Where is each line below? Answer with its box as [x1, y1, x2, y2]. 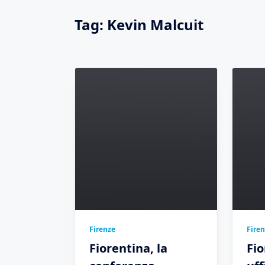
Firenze [89, 224, 115, 234]
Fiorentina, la [89, 240, 167, 256]
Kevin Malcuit [107, 15, 203, 34]
